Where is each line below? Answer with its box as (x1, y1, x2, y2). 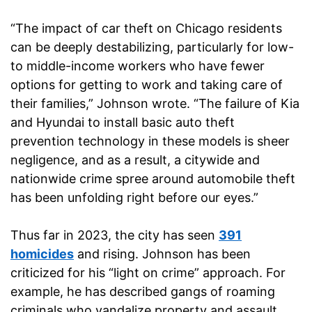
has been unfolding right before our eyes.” (10, 190, 258, 205)
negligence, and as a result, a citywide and (10, 153, 260, 168)
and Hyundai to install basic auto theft (10, 115, 235, 130)
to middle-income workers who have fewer (10, 58, 265, 74)
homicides (10, 247, 74, 262)
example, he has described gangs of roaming (10, 284, 275, 299)
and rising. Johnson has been (74, 247, 251, 262)
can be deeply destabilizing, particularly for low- (10, 40, 294, 55)
